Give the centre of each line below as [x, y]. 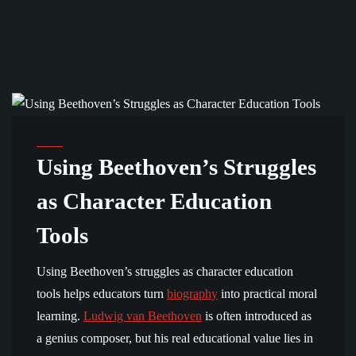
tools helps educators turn [102, 294]
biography [192, 294]
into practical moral [267, 294]
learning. [60, 316]
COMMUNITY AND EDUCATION [139, 135]
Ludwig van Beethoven [143, 316]
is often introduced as [257, 316]
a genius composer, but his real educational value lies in [175, 338]
